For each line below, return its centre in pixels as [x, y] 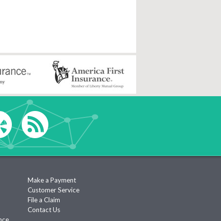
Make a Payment [52, 180]
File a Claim [44, 200]
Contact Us [44, 210]
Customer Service [54, 190]
